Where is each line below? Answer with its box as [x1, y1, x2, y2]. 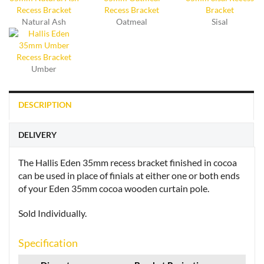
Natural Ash [22, 16, 67, 27]
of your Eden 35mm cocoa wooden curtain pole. [18, 183, 209, 194]
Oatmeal [116, 16, 148, 27]
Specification [18, 236, 78, 250]
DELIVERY [18, 130, 57, 140]
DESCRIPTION [18, 100, 72, 110]
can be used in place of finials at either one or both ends [18, 170, 240, 181]
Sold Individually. [18, 207, 87, 219]
